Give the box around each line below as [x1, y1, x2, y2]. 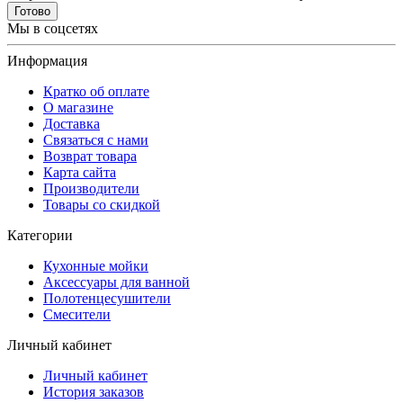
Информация [7, 52, 87, 68]
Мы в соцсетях [7, 20, 98, 36]
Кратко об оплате [43, 83, 149, 99]
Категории [7, 227, 73, 243]
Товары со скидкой [43, 196, 160, 212]
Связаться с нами [43, 131, 148, 148]
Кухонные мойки [43, 257, 148, 273]
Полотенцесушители [43, 290, 171, 306]
